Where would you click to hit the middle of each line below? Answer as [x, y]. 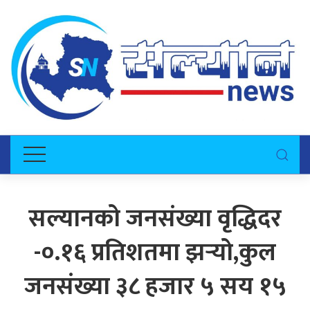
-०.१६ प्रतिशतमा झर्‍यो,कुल [155, 253]
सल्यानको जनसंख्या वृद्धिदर [155, 219]
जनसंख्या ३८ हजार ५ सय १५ [155, 287]
